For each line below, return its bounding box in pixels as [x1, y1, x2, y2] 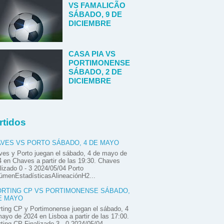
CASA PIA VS [68, 49, 115, 58]
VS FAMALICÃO [68, 1, 125, 9]
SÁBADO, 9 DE [68, 10, 122, 18]
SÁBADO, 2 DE [68, 67, 122, 76]
